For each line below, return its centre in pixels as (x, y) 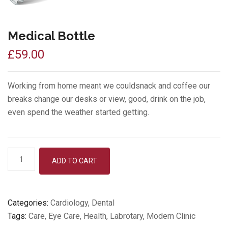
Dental (103, 203)
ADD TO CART (75, 161)
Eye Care (64, 216)
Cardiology (69, 203)
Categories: (28, 203)
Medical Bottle (51, 36)
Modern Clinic (171, 216)
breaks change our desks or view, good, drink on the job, (107, 99)
